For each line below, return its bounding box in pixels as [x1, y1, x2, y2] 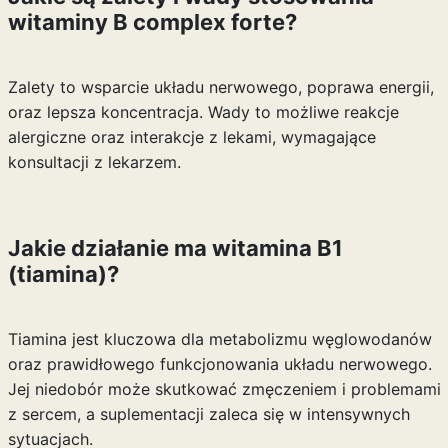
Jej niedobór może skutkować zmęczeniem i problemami [7, 379, 441, 399]
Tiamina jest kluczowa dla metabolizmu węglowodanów [7, 329, 432, 349]
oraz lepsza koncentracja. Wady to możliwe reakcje [7, 102, 399, 122]
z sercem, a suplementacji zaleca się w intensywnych [7, 404, 410, 424]
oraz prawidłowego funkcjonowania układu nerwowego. [7, 354, 432, 374]
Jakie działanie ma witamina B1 [7, 235, 343, 261]
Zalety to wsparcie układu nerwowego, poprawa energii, [7, 77, 434, 97]
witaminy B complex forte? [7, 9, 297, 35]
